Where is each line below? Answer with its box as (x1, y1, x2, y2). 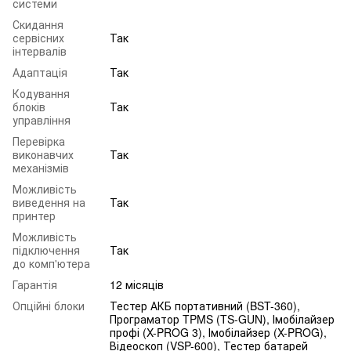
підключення (13, 242, 80, 259)
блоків (13, 99, 45, 115)
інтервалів (13, 43, 67, 60)
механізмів (13, 160, 69, 176)
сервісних (13, 30, 64, 46)
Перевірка (13, 133, 65, 150)
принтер (13, 208, 56, 224)
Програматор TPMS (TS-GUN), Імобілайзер (110, 311, 335, 327)
